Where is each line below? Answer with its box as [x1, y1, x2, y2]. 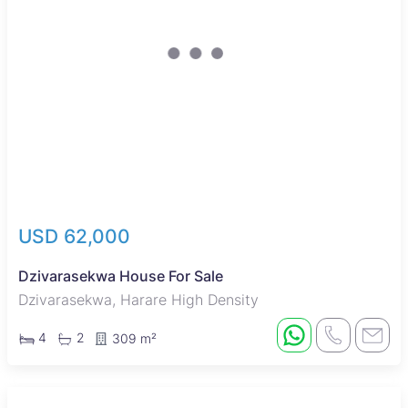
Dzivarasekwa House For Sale [18, 267, 223, 286]
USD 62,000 [18, 225, 130, 249]
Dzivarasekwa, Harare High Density [18, 291, 259, 310]
